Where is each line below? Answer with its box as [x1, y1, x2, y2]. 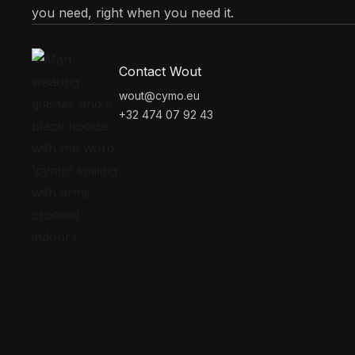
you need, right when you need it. [32, 5, 234, 21]
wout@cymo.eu [119, 88, 200, 102]
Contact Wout [119, 63, 201, 79]
